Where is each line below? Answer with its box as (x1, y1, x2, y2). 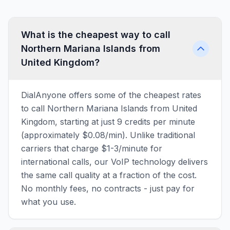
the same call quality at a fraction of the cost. (21, 170, 197, 180)
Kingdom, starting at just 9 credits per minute (21, 117, 195, 127)
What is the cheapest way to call (21, 29, 170, 40)
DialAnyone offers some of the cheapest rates (21, 90, 201, 100)
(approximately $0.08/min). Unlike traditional (21, 130, 195, 140)
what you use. (21, 197, 76, 207)
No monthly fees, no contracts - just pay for (21, 183, 195, 194)
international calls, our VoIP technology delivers (21, 157, 208, 167)
